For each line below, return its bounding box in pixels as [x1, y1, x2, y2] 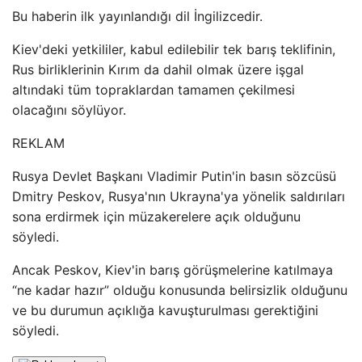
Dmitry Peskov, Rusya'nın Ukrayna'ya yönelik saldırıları [12, 188, 345, 204]
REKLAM [12, 135, 65, 151]
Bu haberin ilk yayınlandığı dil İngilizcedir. [12, 8, 263, 24]
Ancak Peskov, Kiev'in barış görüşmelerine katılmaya [12, 262, 333, 278]
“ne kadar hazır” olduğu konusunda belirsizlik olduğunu [12, 282, 347, 298]
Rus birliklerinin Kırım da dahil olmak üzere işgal [12, 61, 304, 78]
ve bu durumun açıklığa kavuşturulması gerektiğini [12, 302, 318, 318]
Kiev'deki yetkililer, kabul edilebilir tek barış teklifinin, [12, 41, 335, 57]
